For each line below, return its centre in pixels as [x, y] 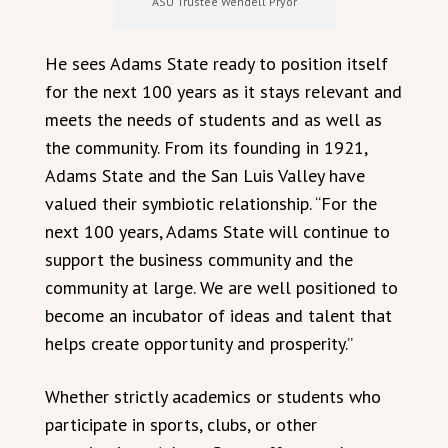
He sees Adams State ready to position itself [216, 63]
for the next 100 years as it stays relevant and [223, 91]
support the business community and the [199, 259]
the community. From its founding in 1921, [206, 147]
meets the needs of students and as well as [213, 119]
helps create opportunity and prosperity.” [199, 343]
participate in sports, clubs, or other [181, 424]
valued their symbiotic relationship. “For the [211, 203]
